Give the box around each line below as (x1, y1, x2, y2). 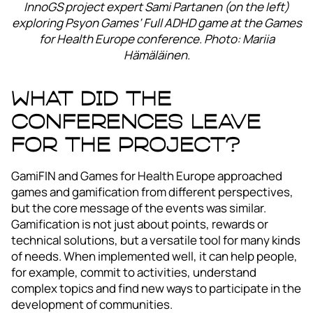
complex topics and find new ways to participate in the (11, 280, 301, 297)
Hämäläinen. (123, 47, 190, 64)
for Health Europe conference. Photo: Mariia (38, 31, 275, 48)
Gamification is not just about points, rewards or (11, 216, 268, 233)
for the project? (11, 133, 241, 156)
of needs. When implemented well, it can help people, (11, 248, 298, 265)
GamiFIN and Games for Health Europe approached (11, 168, 282, 184)
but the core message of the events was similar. (11, 200, 266, 217)
